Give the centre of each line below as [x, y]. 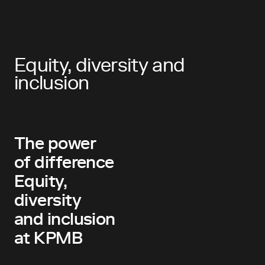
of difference [64, 163]
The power [55, 144]
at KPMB [49, 239]
